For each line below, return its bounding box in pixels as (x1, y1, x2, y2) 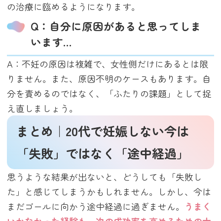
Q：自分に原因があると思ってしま (31, 18, 202, 34)
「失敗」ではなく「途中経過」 (16, 144, 189, 162)
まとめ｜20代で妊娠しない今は (16, 122, 189, 140)
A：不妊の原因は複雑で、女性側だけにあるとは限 (7, 57, 209, 70)
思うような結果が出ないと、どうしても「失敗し (7, 170, 203, 183)
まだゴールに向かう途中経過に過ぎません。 (7, 199, 185, 213)
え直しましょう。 (7, 101, 78, 114)
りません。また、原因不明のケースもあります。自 (7, 72, 212, 85)
